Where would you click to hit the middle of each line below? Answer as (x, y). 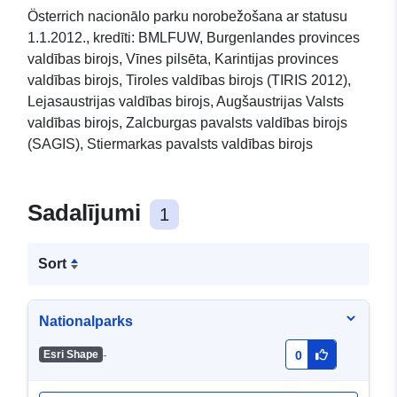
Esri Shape (70, 355)
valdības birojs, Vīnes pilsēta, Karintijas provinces (183, 59)
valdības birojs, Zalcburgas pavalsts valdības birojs (187, 123)
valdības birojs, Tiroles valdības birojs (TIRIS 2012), (189, 81)
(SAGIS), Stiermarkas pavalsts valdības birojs (170, 144)
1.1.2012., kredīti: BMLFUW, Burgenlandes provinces (194, 38)
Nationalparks (86, 322)
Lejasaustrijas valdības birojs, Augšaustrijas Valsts (186, 102)
